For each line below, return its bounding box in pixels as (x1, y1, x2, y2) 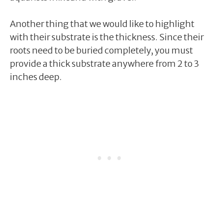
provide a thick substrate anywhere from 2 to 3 (10, 57, 199, 69)
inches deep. (10, 71, 62, 82)
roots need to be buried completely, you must (10, 44, 193, 56)
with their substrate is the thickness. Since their (10, 31, 204, 43)
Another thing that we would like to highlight (10, 18, 194, 29)
